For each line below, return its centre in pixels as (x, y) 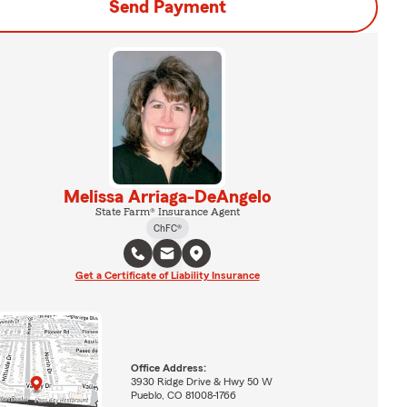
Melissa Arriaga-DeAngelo (167, 197)
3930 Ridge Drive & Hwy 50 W (201, 381)
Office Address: (168, 367)
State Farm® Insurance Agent (167, 211)
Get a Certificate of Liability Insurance (167, 275)
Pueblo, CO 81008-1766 (183, 395)
